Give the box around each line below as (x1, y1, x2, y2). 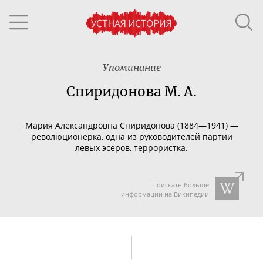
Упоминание (102, 62, 161, 73)
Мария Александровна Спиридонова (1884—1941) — (25, 119, 238, 131)
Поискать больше (151, 180, 209, 189)
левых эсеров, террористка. (75, 141, 188, 153)
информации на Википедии (120, 190, 209, 198)
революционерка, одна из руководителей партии (31, 130, 232, 142)
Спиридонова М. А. (66, 83, 197, 100)
